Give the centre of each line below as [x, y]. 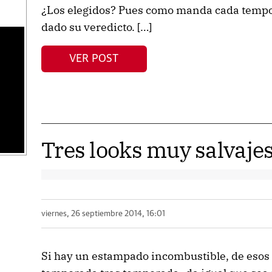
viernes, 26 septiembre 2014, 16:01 [103, 214]
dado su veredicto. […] [96, 27]
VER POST [94, 59]
